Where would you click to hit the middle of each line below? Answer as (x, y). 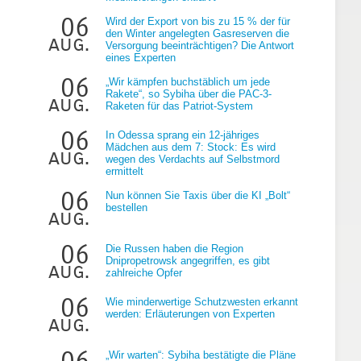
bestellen (127, 207)
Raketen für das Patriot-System (179, 106)
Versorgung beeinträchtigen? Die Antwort (200, 45)
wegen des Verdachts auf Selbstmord (193, 159)
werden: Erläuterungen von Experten (190, 313)
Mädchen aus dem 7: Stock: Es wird (191, 147)
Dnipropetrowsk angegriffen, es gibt (188, 260)
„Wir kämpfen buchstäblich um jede (188, 81)
